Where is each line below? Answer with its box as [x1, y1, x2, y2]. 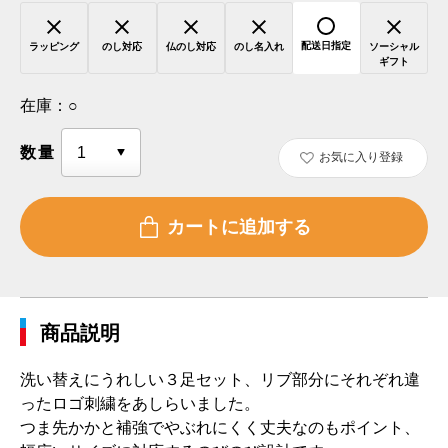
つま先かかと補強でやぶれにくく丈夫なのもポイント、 [20, 419, 420, 436]
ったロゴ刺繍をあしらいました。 [20, 395, 260, 412]
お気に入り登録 [318, 149, 403, 164]
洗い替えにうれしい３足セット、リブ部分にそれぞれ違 [20, 371, 420, 388]
